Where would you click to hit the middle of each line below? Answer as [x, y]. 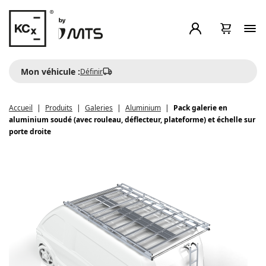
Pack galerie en [200, 108]
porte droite [30, 132]
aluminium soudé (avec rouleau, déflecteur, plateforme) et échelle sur [132, 120]
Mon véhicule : [50, 71]
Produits [59, 108]
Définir [91, 71]
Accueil [21, 108]
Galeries [99, 108]
